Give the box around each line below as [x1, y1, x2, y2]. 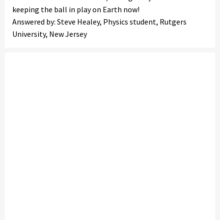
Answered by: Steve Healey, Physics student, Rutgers [12, 17, 187, 27]
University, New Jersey [12, 29, 87, 39]
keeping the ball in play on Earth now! [12, 4, 139, 14]
